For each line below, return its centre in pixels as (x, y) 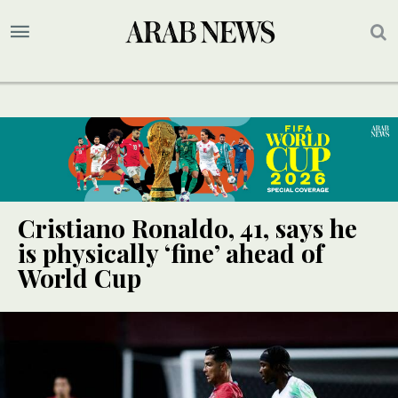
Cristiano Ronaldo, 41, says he (187, 228)
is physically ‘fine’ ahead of (171, 253)
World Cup (80, 278)
